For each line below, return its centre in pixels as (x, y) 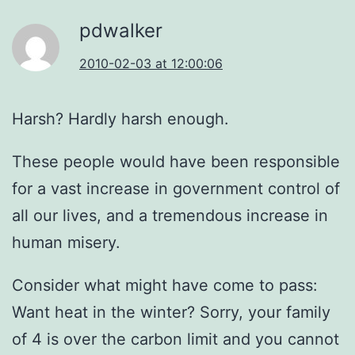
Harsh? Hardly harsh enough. (120, 118)
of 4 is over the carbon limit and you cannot (176, 339)
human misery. (66, 242)
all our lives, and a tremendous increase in (170, 215)
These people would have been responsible (176, 161)
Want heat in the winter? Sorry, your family (171, 312)
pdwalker (121, 30)
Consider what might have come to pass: (165, 285)
